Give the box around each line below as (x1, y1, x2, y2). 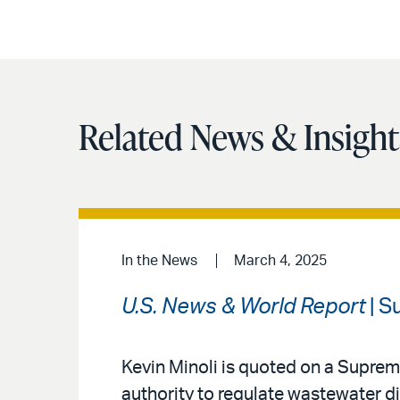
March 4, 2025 (233, 254, 327, 268)
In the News (121, 254, 197, 268)
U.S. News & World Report (121, 296, 365, 318)
